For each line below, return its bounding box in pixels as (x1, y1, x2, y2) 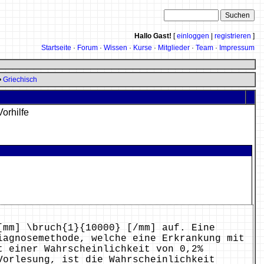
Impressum (219, 44, 255, 52)
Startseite (41, 44, 71, 52)
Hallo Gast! (134, 32, 171, 40)
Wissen (104, 44, 127, 52)
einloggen (177, 32, 209, 40)
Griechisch (3, 75, 37, 84)
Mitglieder (158, 44, 190, 52)
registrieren (214, 32, 251, 40)
